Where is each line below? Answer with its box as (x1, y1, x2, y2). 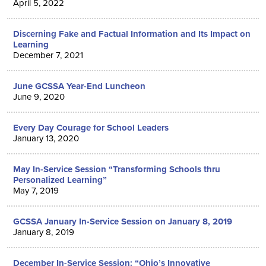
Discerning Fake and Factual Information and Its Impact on (13, 27, 251, 40)
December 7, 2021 (13, 49, 83, 61)
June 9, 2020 (13, 90, 65, 103)
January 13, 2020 (13, 132, 79, 144)
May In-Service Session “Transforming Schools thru (13, 163, 220, 176)
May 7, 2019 (13, 184, 59, 197)
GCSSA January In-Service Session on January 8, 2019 (13, 215, 232, 228)
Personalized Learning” (13, 173, 107, 186)
